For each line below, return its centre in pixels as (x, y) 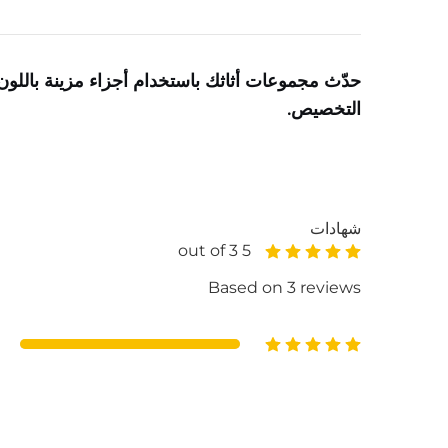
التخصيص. (324, 109)
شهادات (335, 229)
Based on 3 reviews (284, 288)
